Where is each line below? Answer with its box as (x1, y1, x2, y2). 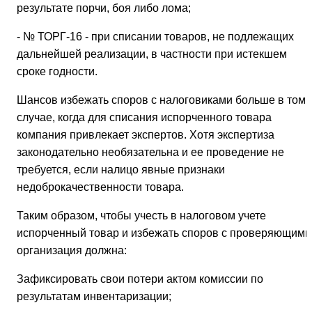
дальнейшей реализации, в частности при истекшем (17, 48, 287, 61)
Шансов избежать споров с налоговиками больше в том (17, 94, 306, 107)
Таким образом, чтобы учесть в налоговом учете (17, 210, 266, 222)
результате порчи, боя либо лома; (17, 2, 191, 15)
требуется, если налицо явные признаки (17, 164, 225, 176)
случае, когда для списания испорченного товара (17, 111, 272, 124)
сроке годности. (17, 65, 97, 78)
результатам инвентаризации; (17, 290, 171, 303)
